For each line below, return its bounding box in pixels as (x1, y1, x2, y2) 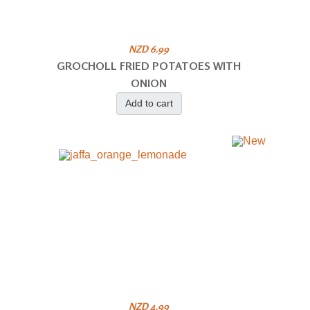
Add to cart (125, 97, 173, 109)
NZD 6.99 (129, 42, 170, 55)
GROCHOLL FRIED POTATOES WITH (57, 58, 241, 73)
